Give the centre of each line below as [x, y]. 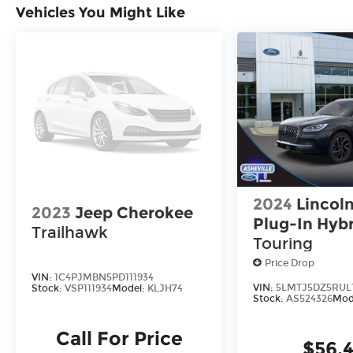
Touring [283, 244]
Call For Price [119, 338]
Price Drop [290, 263]
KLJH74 [165, 288]
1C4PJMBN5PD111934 [104, 277]
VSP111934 [88, 288]
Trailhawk [70, 233]
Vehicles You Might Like [100, 12]
